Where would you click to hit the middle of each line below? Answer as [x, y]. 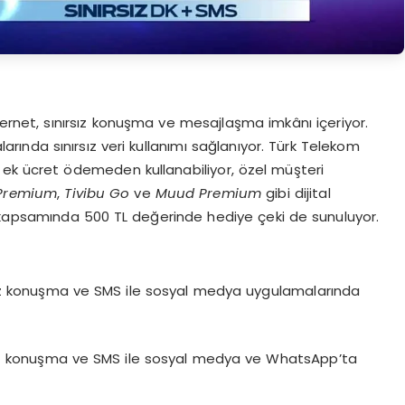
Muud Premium [208, 193]
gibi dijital [296, 193]
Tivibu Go [97, 193]
